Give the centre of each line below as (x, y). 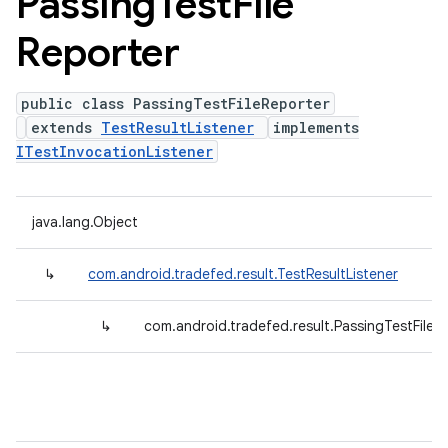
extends (66, 127)
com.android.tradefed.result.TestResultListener (243, 274)
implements (316, 127)
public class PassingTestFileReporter (175, 103)
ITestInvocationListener (114, 151)
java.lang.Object (85, 222)
